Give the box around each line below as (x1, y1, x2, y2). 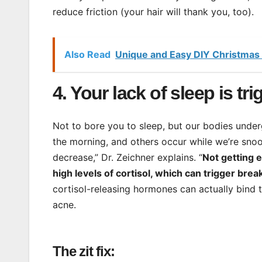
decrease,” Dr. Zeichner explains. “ (53, 151, 202, 164)
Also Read (64, 48, 111, 60)
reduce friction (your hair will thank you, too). (53, 5, 254, 18)
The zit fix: (53, 243, 115, 260)
